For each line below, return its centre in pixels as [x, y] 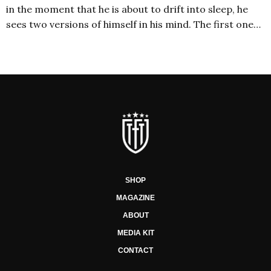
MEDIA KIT [135, 233]
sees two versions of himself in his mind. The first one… [133, 24]
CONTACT [135, 250]
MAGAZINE [135, 198]
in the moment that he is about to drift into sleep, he [127, 9]
